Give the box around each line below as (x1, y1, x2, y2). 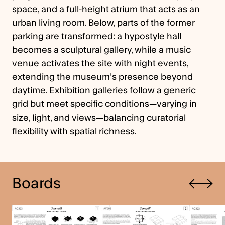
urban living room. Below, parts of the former (12, 19, 195, 27)
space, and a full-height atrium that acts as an (12, 5, 200, 14)
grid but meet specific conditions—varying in (12, 100, 197, 108)
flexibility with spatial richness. (12, 127, 137, 136)
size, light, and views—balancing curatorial (12, 114, 186, 122)
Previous (164, 169, 195, 177)
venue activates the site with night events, (12, 59, 188, 68)
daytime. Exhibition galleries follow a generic (12, 86, 196, 95)
